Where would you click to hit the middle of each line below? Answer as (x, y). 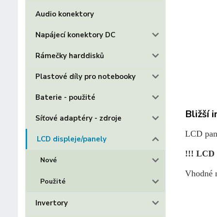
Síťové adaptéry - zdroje (78, 118)
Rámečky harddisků (70, 56)
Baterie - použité (65, 97)
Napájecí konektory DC (75, 35)
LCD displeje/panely (72, 139)
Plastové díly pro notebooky (85, 77)
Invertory (52, 203)
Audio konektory (65, 14)
